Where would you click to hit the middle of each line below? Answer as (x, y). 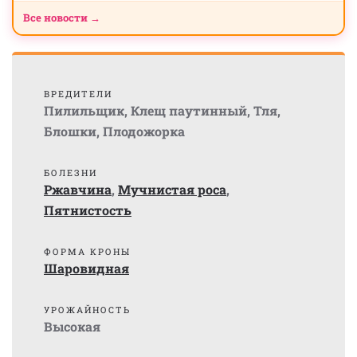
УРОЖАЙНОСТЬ (87, 310)
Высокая (72, 326)
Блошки (70, 131)
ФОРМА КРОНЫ (87, 251)
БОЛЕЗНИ (71, 173)
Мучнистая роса (172, 189)
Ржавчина (78, 189)
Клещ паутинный (189, 110)
